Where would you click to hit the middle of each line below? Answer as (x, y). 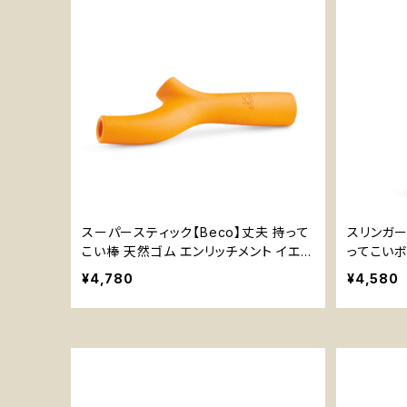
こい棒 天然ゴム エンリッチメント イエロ (198, 251)
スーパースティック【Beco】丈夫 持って (196, 232)
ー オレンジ (115, 270)
